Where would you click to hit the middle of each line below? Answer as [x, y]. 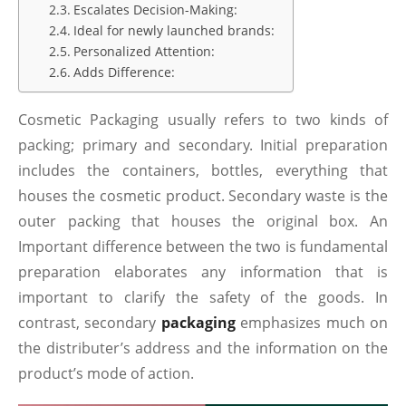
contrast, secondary [90, 323]
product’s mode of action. [106, 373]
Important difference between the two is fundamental [203, 246]
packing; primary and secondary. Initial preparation [203, 145]
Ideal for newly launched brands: [174, 31]
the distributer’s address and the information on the [203, 348]
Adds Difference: [124, 72]
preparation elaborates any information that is [203, 272]
